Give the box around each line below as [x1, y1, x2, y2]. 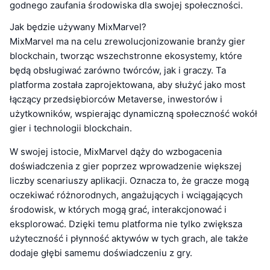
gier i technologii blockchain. [10, 122, 132, 134]
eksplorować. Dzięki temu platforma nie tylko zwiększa [10, 218, 242, 230]
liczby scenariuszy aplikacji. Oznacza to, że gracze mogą [10, 175, 249, 187]
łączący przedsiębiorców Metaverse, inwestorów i [10, 93, 222, 105]
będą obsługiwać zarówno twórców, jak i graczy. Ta [10, 64, 226, 77]
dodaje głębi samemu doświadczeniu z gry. [10, 247, 192, 259]
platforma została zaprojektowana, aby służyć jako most [10, 79, 245, 91]
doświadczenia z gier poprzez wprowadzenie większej [10, 160, 242, 172]
